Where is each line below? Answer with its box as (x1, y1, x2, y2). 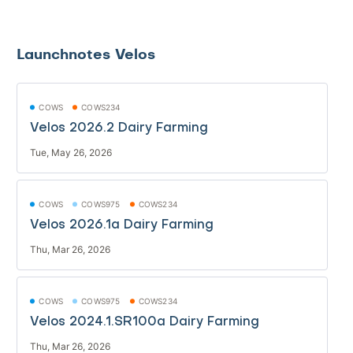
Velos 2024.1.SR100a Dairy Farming (30, 315, 260, 329)
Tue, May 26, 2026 (30, 146, 113, 158)
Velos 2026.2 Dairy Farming (30, 121, 209, 135)
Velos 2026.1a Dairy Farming (30, 218, 214, 232)
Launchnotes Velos (17, 46, 156, 62)
